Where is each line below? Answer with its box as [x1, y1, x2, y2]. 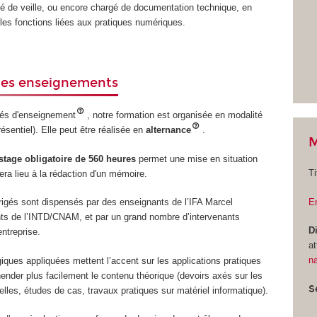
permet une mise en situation [139, 153, 258, 164]
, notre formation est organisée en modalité [87, 110, 263, 121]
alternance [146, 125, 192, 136]
